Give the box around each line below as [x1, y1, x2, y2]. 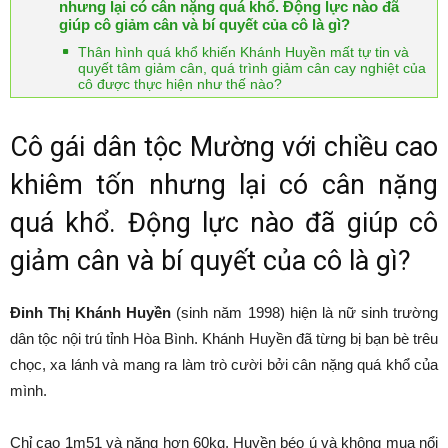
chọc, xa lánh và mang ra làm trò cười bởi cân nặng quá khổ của [10, 356, 438, 373]
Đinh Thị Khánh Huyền [10, 304, 172, 321]
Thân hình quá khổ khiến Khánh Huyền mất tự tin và [78, 44, 409, 60]
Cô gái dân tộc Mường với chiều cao [10, 131, 438, 163]
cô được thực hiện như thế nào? [78, 76, 282, 92]
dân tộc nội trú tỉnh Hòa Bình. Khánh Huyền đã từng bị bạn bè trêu [10, 330, 438, 347]
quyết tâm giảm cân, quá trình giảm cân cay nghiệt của [78, 60, 426, 76]
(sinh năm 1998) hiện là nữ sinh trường [171, 304, 439, 321]
